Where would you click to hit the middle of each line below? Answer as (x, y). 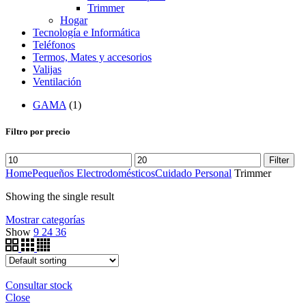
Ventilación (57, 82)
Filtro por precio (38, 132)
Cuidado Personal (193, 173)
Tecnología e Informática (86, 33)
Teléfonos (54, 45)
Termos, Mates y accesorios (92, 57)
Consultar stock (39, 285)
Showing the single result (60, 196)
